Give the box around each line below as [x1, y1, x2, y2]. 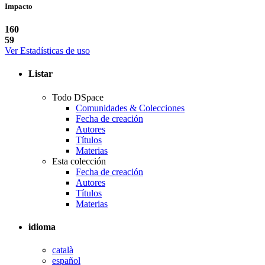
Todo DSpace [52, 92, 104, 102]
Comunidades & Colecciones [76, 102, 185, 113]
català [52, 245, 73, 256]
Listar [28, 69, 55, 79]
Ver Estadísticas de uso [5, 46, 90, 56]
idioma [28, 221, 58, 232]
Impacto [5, 1, 33, 11]
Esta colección [52, 156, 106, 166]
